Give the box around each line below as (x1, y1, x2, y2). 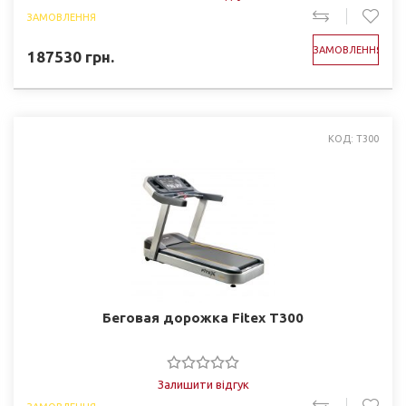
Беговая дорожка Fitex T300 (102, 310, 304, 325)
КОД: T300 (328, 133, 379, 144)
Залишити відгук (157, 378, 249, 391)
